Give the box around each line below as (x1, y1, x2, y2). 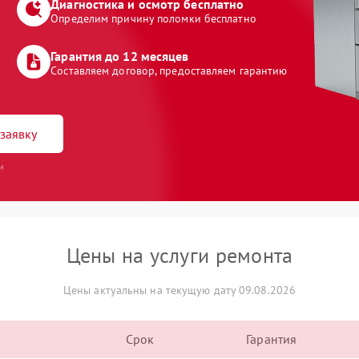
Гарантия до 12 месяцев (50, 48, 189, 64)
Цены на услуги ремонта (66, 242, 293, 268)
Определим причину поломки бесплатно (50, 11, 256, 26)
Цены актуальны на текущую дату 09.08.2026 (63, 283, 296, 297)
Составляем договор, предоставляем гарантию (50, 63, 288, 78)
